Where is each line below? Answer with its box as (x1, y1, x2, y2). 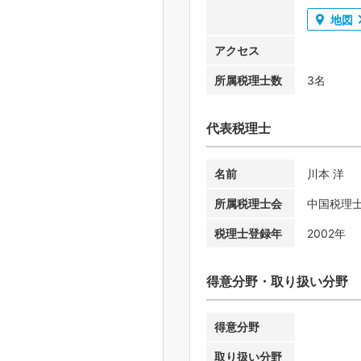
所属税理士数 (214, 73, 282, 88)
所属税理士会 (214, 197, 282, 211)
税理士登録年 (214, 226, 282, 241)
